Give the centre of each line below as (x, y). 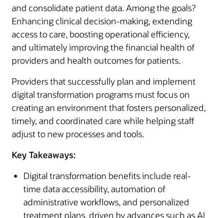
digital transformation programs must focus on (101, 94)
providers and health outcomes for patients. (96, 60)
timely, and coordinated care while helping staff (103, 120)
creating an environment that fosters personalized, (109, 107)
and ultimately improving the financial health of (103, 47)
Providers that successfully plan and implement (104, 81)
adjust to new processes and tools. (78, 134)
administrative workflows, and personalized (106, 202)
